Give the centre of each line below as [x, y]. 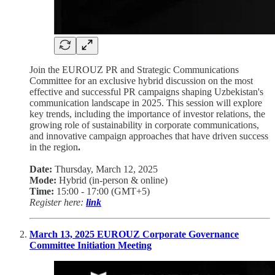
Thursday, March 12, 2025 [105, 169]
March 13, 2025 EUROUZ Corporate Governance [134, 234]
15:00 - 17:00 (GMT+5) [102, 191]
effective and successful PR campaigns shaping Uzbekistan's [146, 91]
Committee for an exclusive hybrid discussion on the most [141, 80]
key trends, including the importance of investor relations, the [147, 114]
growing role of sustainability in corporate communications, [144, 125]
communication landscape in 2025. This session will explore [146, 103]
